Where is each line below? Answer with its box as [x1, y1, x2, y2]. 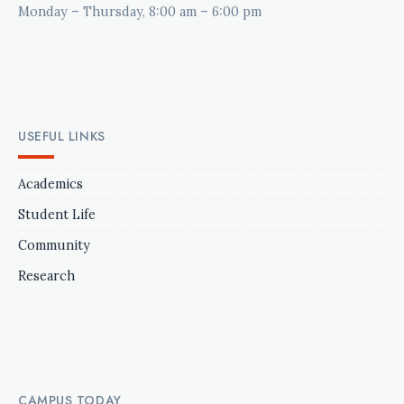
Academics [18, 175, 83, 192]
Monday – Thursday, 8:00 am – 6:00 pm [18, 3, 262, 20]
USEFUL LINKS [18, 126, 106, 145]
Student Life [18, 206, 96, 223]
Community [18, 236, 90, 253]
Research [18, 267, 75, 284]
